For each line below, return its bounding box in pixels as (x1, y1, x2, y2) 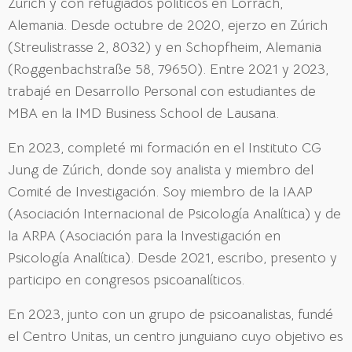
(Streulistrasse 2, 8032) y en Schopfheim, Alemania (8, 38, 321, 56)
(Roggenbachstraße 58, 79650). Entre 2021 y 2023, (8, 60, 328, 78)
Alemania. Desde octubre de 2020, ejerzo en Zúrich (8, 16, 328, 34)
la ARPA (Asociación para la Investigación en (8, 226, 280, 244)
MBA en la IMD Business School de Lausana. (8, 104, 279, 122)
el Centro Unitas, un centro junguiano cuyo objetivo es (8, 327, 343, 345)
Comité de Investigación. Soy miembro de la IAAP (8, 182, 313, 200)
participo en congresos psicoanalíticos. (8, 270, 244, 288)
